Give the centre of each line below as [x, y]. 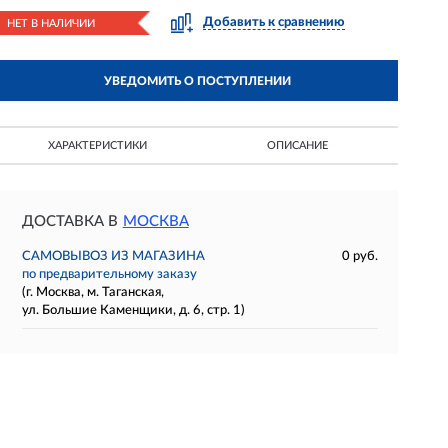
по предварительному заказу [109, 274]
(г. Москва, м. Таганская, [92, 292]
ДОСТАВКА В [69, 221]
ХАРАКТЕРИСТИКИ [97, 145]
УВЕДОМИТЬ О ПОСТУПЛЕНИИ [197, 81]
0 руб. [359, 256]
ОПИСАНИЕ [298, 145]
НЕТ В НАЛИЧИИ [50, 23]
